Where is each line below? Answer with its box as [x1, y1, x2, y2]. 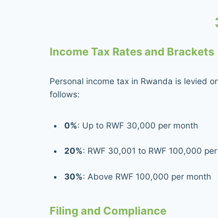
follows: [50, 89, 80, 99]
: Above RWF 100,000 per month [82, 171, 211, 182]
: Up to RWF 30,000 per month [77, 120, 198, 130]
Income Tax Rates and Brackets [50, 45, 214, 58]
